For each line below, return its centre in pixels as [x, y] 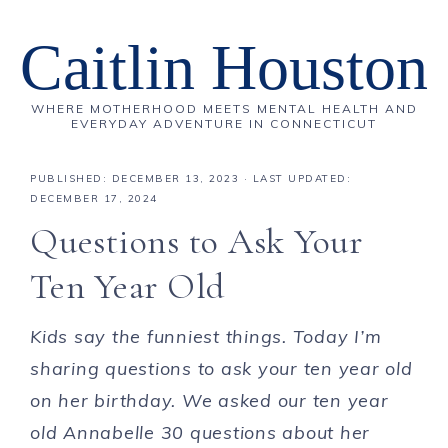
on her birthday [101, 400]
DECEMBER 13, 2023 [175, 178]
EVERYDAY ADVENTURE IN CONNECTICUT [224, 123]
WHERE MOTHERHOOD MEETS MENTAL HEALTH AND [224, 108]
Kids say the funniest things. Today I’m [206, 336]
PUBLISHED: [71, 178]
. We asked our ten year [280, 400]
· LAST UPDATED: [295, 178]
